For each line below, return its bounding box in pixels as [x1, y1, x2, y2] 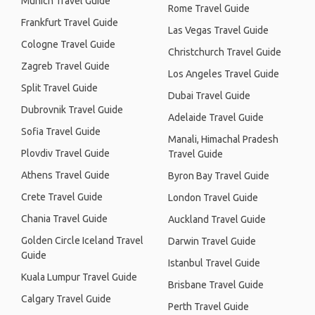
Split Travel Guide [21, 82, 98, 94]
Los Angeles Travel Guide [168, 68, 279, 79]
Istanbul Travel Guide [168, 257, 260, 269]
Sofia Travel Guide [21, 126, 101, 137]
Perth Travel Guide [168, 301, 249, 312]
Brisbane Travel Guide [168, 279, 264, 290]
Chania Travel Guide [21, 213, 108, 224]
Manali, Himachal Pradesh [168, 134, 278, 145]
